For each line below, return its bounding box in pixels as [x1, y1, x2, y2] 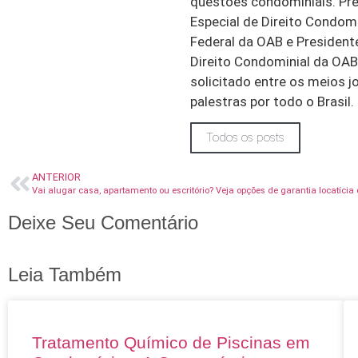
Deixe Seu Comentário [8, 212, 198, 234]
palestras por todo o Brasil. [190, 93, 354, 109]
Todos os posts [206, 130, 284, 145]
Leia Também [8, 264, 121, 286]
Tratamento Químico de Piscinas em [32, 333, 310, 352]
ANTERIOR [32, 171, 81, 184]
